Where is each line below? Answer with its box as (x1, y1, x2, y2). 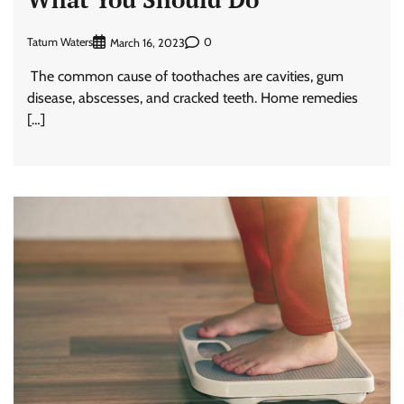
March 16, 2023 (110, 35, 185, 50)
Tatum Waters (27, 35, 93, 50)
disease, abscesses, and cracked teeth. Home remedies (27, 88, 358, 106)
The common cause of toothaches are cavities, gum (27, 67, 344, 85)
